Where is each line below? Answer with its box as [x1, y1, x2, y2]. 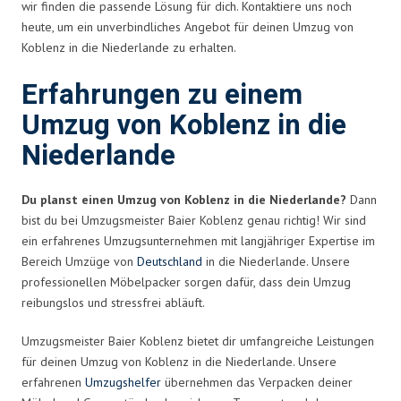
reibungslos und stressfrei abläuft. [21, 294, 205, 311]
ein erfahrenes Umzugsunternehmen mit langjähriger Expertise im [21, 232, 375, 249]
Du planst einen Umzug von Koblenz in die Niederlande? [21, 191, 346, 208]
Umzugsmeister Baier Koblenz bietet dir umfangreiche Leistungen [21, 332, 374, 349]
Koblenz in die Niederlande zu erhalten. [21, 38, 236, 55]
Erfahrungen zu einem [21, 74, 303, 115]
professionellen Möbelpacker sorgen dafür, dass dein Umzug [21, 273, 351, 290]
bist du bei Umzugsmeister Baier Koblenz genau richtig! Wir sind [21, 211, 366, 228]
